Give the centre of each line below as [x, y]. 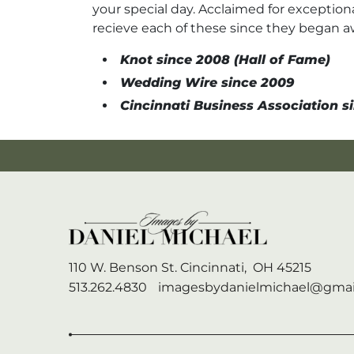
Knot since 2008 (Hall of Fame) [225, 59]
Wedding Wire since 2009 [207, 82]
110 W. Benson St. [123, 267]
